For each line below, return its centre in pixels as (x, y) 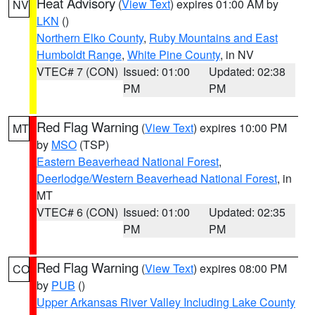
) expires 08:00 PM (240, 268)
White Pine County (174, 54)
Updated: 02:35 (247, 212)
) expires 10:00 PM (240, 128)
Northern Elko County (90, 38)
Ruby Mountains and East (213, 38)
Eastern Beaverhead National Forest (128, 161)
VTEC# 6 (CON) (77, 212)
